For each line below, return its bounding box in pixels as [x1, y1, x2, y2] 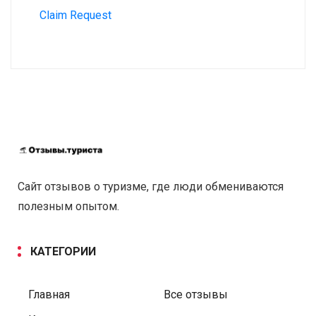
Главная [28, 288, 70, 302]
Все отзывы [163, 288, 228, 302]
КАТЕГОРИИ [30, 245, 96, 259]
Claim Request [39, 8, 111, 22]
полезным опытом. [18, 200, 119, 214]
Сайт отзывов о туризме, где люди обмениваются [18, 180, 284, 194]
